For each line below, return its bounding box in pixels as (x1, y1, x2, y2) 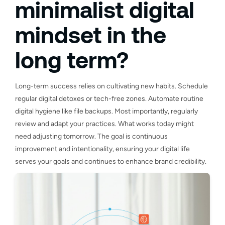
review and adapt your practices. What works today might (15, 119, 194, 128)
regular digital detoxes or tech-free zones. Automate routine (15, 94, 203, 103)
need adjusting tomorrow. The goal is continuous (15, 132, 168, 141)
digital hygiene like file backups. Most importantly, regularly (15, 106, 198, 116)
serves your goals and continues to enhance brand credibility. (15, 157, 206, 166)
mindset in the (15, 20, 166, 48)
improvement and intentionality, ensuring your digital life (15, 144, 190, 153)
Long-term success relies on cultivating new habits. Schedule (15, 81, 208, 90)
